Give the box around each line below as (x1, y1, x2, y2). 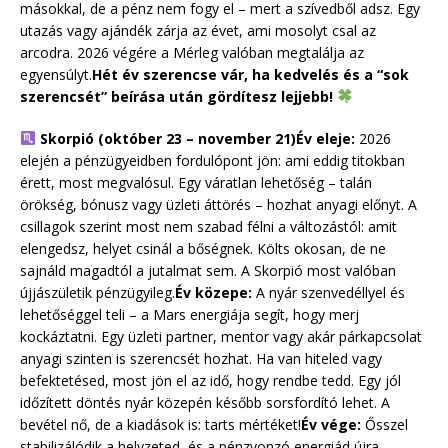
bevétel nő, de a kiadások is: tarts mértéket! (20, 414, 301, 434)
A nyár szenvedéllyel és (252, 282, 405, 302)
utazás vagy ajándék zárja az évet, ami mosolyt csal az (20, 20, 376, 40)
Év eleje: (295, 128, 355, 148)
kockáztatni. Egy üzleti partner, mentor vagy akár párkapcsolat (20, 326, 422, 346)
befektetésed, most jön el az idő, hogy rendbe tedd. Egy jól (20, 370, 401, 390)
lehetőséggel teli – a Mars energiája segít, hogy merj (20, 304, 359, 324)
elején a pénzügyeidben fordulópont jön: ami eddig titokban (20, 150, 405, 170)
